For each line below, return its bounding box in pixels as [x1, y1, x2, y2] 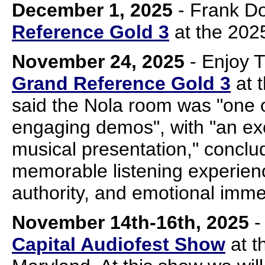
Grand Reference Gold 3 [12, 73, 231, 94]
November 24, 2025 [12, 51, 185, 72]
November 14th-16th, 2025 [12, 212, 249, 233]
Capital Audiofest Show [12, 234, 225, 255]
